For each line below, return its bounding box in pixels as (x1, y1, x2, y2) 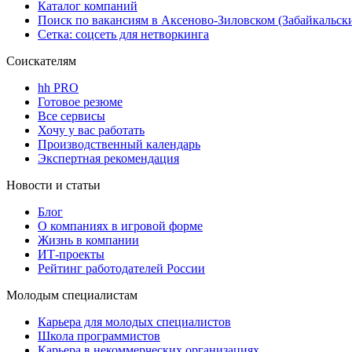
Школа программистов (38, 328, 160, 343)
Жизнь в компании (38, 233, 139, 247)
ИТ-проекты (38, 247, 104, 261)
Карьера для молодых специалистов (38, 314, 231, 328)
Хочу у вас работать (38, 123, 145, 137)
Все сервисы (38, 108, 105, 123)
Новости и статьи (6, 178, 101, 192)
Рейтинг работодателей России (38, 261, 205, 275)
